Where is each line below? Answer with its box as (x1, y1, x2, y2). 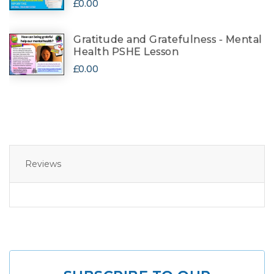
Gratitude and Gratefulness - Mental (73, 34, 262, 46)
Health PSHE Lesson (73, 46, 179, 58)
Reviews (25, 158, 61, 170)
